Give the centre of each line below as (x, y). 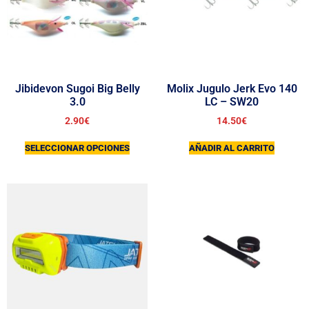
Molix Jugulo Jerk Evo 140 (232, 88)
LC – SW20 (232, 101)
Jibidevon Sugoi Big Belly (77, 88)
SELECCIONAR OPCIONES (77, 148)
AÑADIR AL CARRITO (232, 148)
